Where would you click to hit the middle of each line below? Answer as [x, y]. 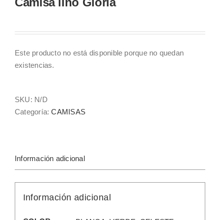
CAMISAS [69, 112]
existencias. [35, 65]
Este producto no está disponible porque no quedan [99, 53]
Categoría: [33, 112]
